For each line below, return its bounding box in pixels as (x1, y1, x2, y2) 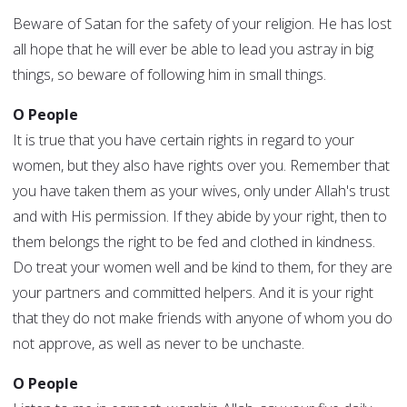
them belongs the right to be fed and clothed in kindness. (13, 232, 375, 253)
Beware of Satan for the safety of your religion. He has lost (13, 14, 392, 35)
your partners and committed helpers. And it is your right (13, 283, 373, 303)
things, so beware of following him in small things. (13, 65, 326, 85)
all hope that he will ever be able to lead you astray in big (13, 39, 373, 60)
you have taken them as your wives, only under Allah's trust (13, 181, 390, 202)
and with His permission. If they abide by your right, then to (13, 206, 387, 227)
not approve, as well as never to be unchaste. (13, 333, 304, 354)
